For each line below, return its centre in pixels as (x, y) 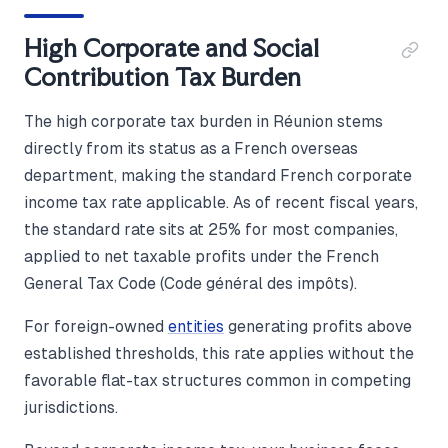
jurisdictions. (71, 407)
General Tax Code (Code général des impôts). (190, 283)
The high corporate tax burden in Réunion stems (203, 121)
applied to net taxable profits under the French (201, 256)
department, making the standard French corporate (218, 175)
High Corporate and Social (171, 47)
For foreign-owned (96, 326)
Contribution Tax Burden (162, 76)
